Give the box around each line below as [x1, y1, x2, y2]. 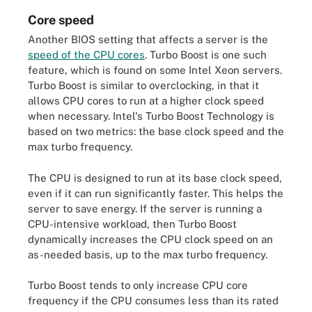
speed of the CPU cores [28, 49, 145, 61]
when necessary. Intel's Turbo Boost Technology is [28, 110, 274, 122]
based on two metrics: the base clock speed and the [28, 125, 284, 137]
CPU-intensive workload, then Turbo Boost [28, 217, 237, 230]
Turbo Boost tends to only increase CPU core [28, 279, 248, 291]
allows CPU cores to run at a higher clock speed [28, 95, 264, 107]
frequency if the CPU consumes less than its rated [28, 295, 279, 306]
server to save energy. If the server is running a [28, 202, 262, 214]
